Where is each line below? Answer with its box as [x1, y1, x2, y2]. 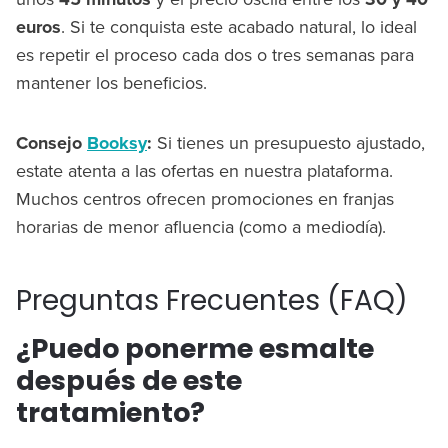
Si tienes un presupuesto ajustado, [152, 130, 425, 156]
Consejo [16, 130, 87, 157]
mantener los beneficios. [16, 70, 207, 96]
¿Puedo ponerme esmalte [16, 330, 374, 368]
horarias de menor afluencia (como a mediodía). [16, 214, 386, 240]
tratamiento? [16, 394, 205, 432]
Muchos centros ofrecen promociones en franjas [16, 186, 394, 212]
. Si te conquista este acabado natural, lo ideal [61, 14, 417, 40]
